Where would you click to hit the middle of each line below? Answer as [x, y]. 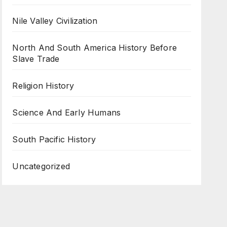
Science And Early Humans [67, 112]
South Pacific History [54, 139]
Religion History [43, 86]
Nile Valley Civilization [55, 21]
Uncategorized [41, 166]
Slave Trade [36, 59]
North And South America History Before [94, 48]
